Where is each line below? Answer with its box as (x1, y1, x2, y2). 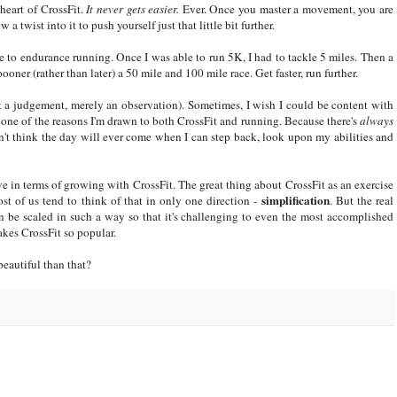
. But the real (329, 191, 394, 208)
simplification (261, 191, 330, 209)
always (360, 112, 393, 128)
